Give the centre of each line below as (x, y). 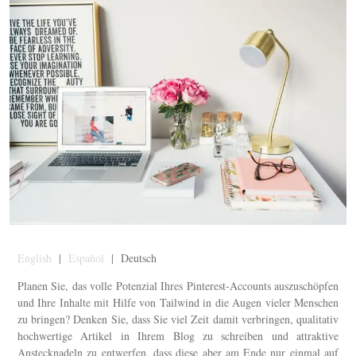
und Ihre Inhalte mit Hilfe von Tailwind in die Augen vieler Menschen (178, 302)
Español (86, 257)
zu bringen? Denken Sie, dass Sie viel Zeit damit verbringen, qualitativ (178, 319)
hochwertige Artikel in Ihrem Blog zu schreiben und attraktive (178, 335)
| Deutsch (130, 257)
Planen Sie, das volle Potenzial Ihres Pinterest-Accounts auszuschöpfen (178, 285)
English (35, 257)
